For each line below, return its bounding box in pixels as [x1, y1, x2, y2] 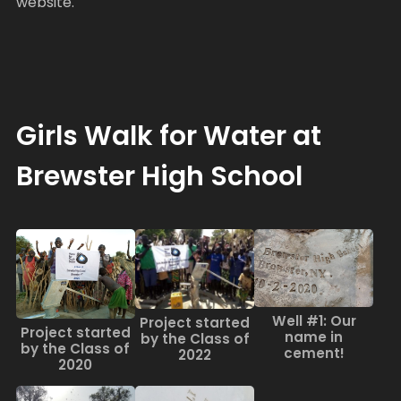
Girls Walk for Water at [15, 117, 321, 156]
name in [285, 328, 344, 347]
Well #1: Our [271, 311, 356, 331]
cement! [283, 344, 345, 363]
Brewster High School [15, 158, 303, 196]
